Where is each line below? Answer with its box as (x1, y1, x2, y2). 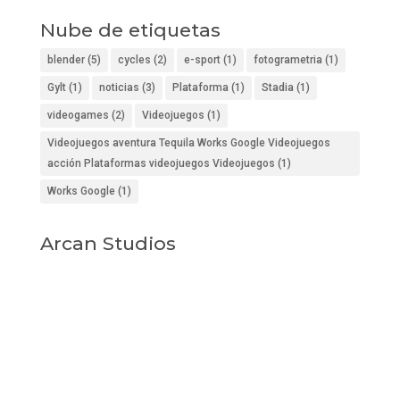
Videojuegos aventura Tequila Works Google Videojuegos (46, 136, 330, 149)
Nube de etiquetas (39, 18, 221, 41)
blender (46, 53, 85, 66)
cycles (117, 53, 151, 66)
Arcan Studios (39, 231, 176, 254)
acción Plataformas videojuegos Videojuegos (46, 156, 275, 170)
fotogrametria (253, 53, 322, 66)
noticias (98, 80, 139, 94)
